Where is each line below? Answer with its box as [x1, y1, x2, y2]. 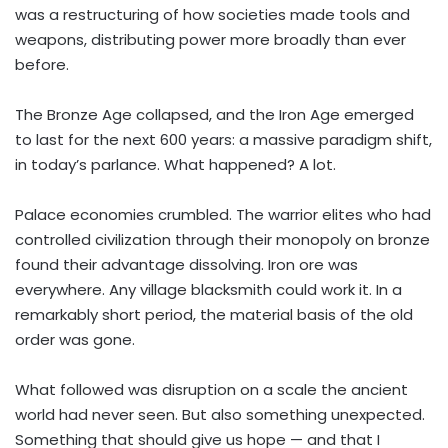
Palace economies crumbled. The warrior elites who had [15, 204, 431, 226]
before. [15, 54, 69, 76]
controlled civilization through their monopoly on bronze [15, 229, 430, 251]
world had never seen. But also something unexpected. [15, 404, 425, 426]
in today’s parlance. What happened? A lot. [15, 154, 336, 176]
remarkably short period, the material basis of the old [15, 304, 413, 326]
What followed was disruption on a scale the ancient [15, 379, 408, 401]
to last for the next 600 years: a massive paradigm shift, [15, 129, 432, 151]
